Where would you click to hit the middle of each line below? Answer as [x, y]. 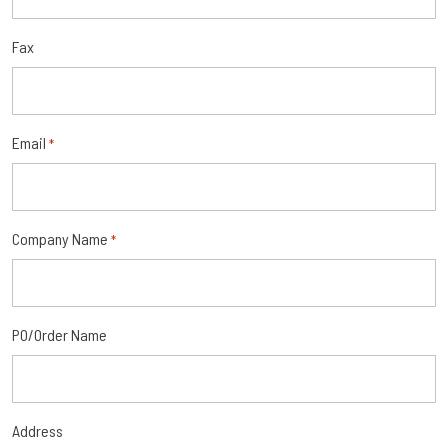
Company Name [60, 238]
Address [37, 430]
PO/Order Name [59, 334]
